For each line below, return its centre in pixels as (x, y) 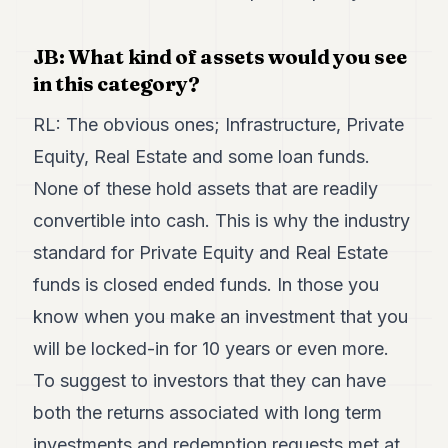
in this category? (116, 83)
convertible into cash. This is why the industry (222, 220)
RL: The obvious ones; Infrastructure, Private (219, 124)
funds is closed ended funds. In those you (206, 284)
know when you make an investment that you (221, 316)
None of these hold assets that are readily (206, 188)
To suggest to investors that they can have (210, 380)
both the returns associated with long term (208, 412)
